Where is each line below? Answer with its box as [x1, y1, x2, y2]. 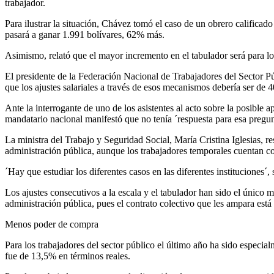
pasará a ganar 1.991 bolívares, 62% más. [5, 29, 165, 40]
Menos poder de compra [5, 218, 98, 229]
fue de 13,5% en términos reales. [5, 250, 130, 261]
